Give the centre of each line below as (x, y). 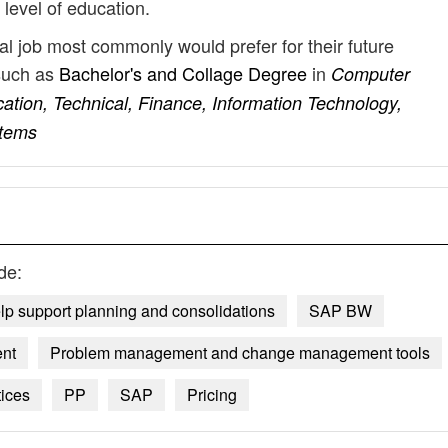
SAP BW (340, 310)
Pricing (212, 394)
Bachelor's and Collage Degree (185, 73)
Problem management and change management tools (240, 352)
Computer (370, 73)
